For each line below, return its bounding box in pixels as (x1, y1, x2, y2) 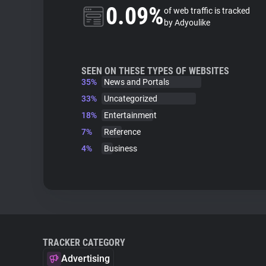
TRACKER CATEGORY (43, 237, 125, 248)
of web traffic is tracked (164, 6, 250, 15)
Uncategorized (104, 94, 157, 103)
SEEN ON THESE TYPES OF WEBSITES (81, 65, 229, 77)
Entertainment (104, 110, 157, 120)
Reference (104, 127, 141, 137)
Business (104, 144, 137, 153)
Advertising (61, 253, 110, 264)
